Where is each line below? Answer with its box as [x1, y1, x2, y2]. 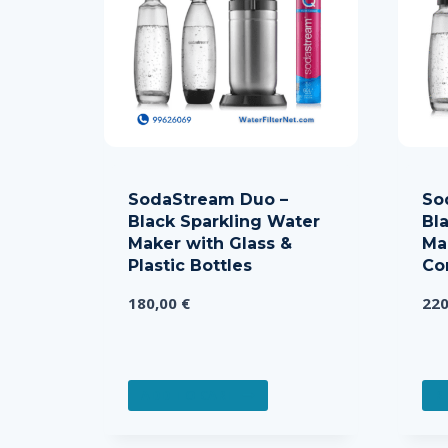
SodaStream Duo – [128, 190, 288, 209]
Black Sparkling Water [128, 212, 320, 231]
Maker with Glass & [128, 234, 292, 253]
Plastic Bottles [128, 256, 252, 275]
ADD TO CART [141, 386, 236, 405]
